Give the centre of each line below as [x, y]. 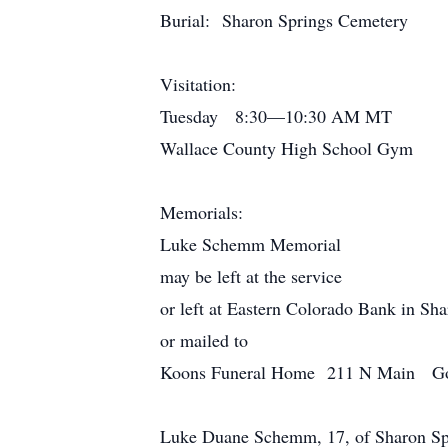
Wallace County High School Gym [286, 148]
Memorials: [201, 212]
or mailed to [204, 340]
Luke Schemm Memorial [250, 244]
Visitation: [198, 84]
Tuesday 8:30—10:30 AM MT [276, 116]
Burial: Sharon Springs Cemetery [284, 20]
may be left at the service [251, 276]
